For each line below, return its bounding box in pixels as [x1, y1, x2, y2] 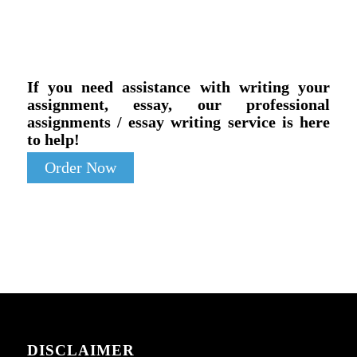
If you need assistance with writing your [26, 77, 331, 96]
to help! [26, 130, 80, 148]
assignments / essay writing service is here [26, 112, 331, 131]
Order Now [44, 159, 116, 176]
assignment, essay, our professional [26, 95, 331, 113]
